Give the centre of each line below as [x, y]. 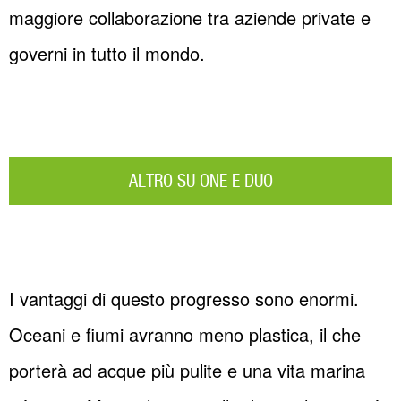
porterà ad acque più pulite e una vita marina [187, 371]
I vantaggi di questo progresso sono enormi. [184, 299]
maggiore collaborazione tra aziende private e [190, 18]
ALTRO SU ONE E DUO [200, 183]
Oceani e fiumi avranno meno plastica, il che [185, 335]
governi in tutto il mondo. [107, 54]
